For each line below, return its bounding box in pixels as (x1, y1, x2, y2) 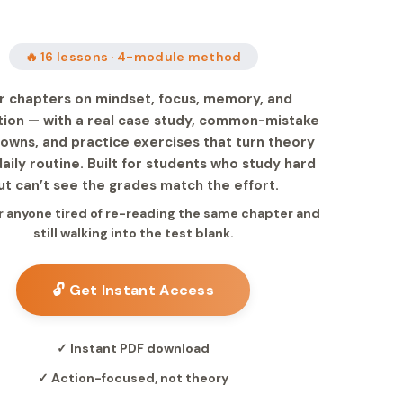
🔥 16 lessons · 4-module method (24, 49, 242, 65)
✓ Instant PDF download (57, 340, 210, 356)
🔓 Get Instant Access (52, 281, 215, 300)
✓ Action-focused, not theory (38, 370, 229, 386)
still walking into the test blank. (32, 225, 234, 241)
